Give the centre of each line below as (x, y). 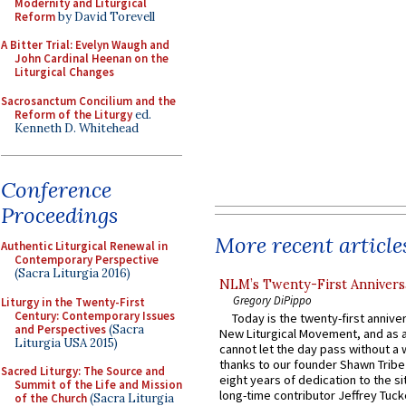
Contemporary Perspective (87, 260)
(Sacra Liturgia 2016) (72, 273)
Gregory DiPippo (272, 300)
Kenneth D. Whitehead (77, 128)
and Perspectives (60, 329)
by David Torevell (105, 16)
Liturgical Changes (64, 72)
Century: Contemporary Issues (95, 315)
